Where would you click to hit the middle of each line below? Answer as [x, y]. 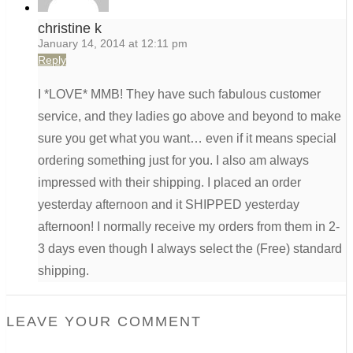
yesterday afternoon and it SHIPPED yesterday [169, 205]
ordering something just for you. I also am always [173, 161]
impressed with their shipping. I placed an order [169, 183]
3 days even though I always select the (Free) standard [190, 249]
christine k [70, 29]
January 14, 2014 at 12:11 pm [113, 44]
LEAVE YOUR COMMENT [104, 322]
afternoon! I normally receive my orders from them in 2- [189, 227]
